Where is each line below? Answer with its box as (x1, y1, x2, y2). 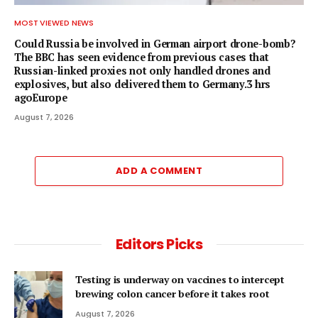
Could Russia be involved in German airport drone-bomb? (14, 37, 296, 51)
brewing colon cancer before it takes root (75, 287, 270, 301)
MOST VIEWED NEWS (14, 17, 94, 29)
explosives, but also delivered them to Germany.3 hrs (14, 77, 270, 92)
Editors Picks (115, 234, 203, 255)
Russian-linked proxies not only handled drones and (14, 64, 270, 78)
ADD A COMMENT (115, 164, 203, 178)
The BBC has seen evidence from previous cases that (14, 50, 269, 65)
